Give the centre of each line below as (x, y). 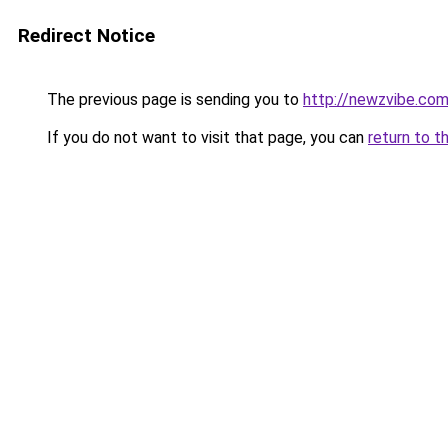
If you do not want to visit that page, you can (205, 137)
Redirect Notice (86, 35)
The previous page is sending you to (173, 99)
